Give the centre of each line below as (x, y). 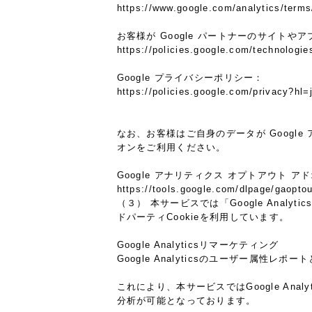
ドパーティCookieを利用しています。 (203, 217)
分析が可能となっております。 (186, 301)
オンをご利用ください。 (171, 148)
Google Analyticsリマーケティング (198, 245)
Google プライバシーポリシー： (190, 78)
